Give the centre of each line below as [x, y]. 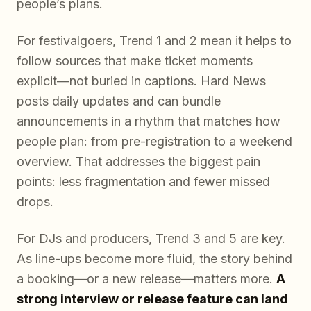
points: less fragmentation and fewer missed [143, 181]
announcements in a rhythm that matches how [149, 121]
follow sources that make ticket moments [135, 60]
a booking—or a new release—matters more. [146, 278]
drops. [35, 201]
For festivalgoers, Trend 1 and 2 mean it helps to [154, 40]
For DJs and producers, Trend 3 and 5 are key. [151, 238]
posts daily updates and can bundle [119, 101]
